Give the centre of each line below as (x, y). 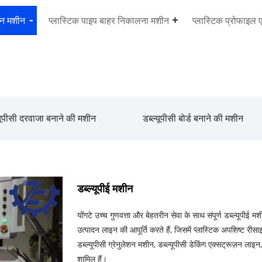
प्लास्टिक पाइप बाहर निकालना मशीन (109, 20)
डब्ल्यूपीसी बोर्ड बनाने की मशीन (193, 118)
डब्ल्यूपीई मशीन (105, 188)
